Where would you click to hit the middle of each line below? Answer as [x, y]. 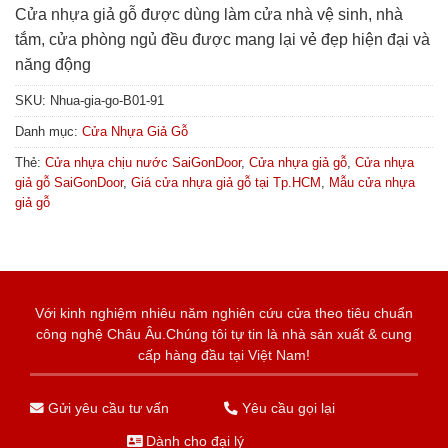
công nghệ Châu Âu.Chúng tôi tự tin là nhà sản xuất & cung [224, 335]
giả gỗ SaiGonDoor [69, 183]
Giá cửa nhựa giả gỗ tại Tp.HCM [226, 183]
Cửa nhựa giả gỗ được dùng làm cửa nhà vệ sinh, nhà [209, 15]
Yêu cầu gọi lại [286, 408]
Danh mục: [48, 132]
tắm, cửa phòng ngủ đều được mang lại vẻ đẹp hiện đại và [222, 40]
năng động [53, 65]
